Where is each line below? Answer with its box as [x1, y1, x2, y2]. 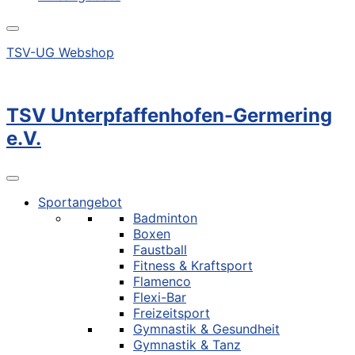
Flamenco [133, 273, 191, 290]
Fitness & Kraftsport [133, 258, 253, 274]
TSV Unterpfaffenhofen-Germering [6, 104, 332, 128]
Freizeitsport [133, 305, 210, 322]
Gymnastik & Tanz [133, 337, 241, 353]
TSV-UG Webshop [6, 44, 114, 60]
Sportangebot [38, 194, 122, 211]
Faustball [133, 242, 187, 258]
